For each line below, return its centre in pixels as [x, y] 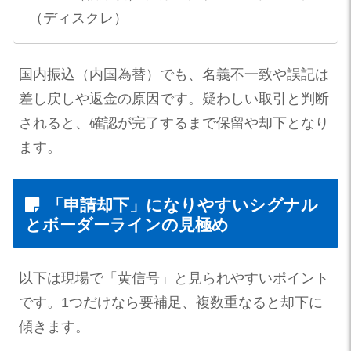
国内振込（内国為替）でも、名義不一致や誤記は [174, 74]
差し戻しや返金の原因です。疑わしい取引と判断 [174, 98]
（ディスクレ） [78, 18]
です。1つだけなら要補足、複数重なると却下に [171, 303]
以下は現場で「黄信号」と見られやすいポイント [174, 279]
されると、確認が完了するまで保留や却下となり [174, 123]
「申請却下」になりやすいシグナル [183, 204]
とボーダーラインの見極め [127, 224]
